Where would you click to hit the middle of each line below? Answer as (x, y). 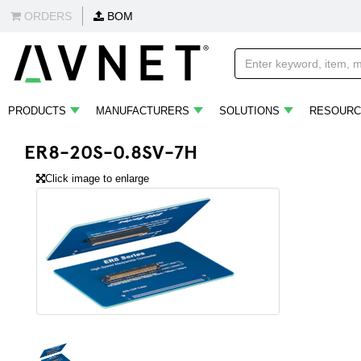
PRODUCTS (37, 111)
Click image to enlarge (97, 178)
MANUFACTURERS (143, 111)
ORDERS (46, 16)
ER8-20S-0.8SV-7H (111, 151)
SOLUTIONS (249, 111)
